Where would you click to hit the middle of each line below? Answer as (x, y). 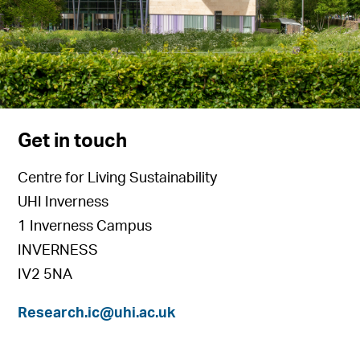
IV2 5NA (45, 275)
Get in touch (73, 142)
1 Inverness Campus (85, 227)
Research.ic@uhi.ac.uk (97, 314)
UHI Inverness (63, 203)
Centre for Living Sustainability (118, 179)
